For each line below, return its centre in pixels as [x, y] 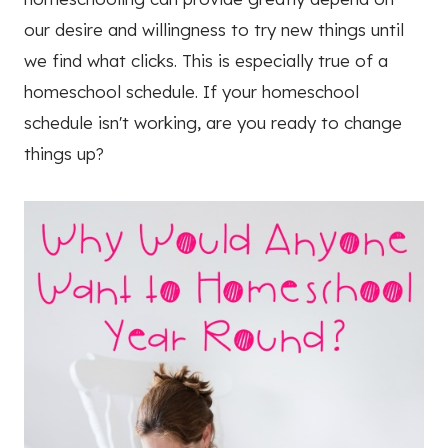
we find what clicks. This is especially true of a [206, 61]
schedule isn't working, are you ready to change [213, 123]
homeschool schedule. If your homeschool [191, 92]
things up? [64, 154]
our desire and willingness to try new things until [214, 30]
